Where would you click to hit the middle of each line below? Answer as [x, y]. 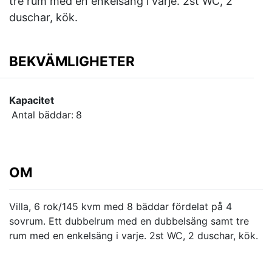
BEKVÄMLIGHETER [72, 61]
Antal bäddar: [42, 115]
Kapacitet [32, 100]
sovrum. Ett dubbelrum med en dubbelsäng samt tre [129, 221]
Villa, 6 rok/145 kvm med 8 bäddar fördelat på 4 [121, 207]
